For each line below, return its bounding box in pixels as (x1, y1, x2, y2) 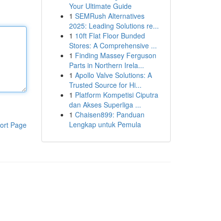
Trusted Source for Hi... (69, 80, 142, 90)
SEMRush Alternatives (74, 11, 145, 21)
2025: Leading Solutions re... (69, 21, 159, 31)
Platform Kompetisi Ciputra (74, 90, 158, 100)
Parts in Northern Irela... (69, 60, 144, 70)
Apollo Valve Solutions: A (74, 70, 152, 80)
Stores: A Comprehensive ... (69, 40, 157, 50)
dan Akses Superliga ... (69, 100, 141, 110)
